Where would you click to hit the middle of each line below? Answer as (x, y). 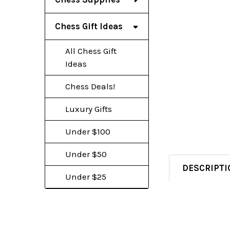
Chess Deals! (90, 86)
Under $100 (88, 131)
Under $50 (86, 154)
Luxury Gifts (88, 109)
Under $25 (85, 176)
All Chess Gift (91, 51)
